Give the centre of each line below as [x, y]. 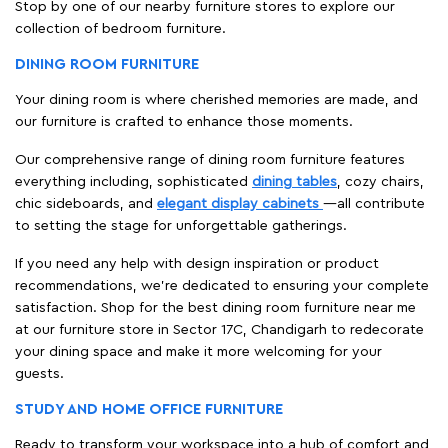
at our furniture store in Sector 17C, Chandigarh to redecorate [219, 330]
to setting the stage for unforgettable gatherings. [181, 226]
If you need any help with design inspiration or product [197, 264]
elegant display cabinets [240, 204]
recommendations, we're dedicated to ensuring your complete [222, 286]
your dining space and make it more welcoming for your [198, 352]
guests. [39, 374]
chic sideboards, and [86, 204]
